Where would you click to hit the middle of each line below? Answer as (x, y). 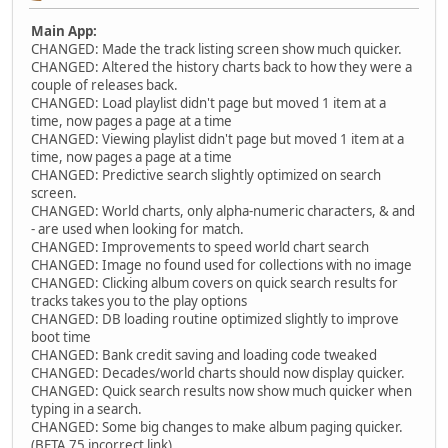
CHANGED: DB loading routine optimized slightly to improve (215, 319)
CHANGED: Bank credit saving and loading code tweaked (204, 355)
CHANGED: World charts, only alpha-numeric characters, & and (223, 211)
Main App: (64, 31)
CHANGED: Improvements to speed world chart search (200, 247)
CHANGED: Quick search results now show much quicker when (221, 391)
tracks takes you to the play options (139, 301)
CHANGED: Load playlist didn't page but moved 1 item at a (208, 103)
